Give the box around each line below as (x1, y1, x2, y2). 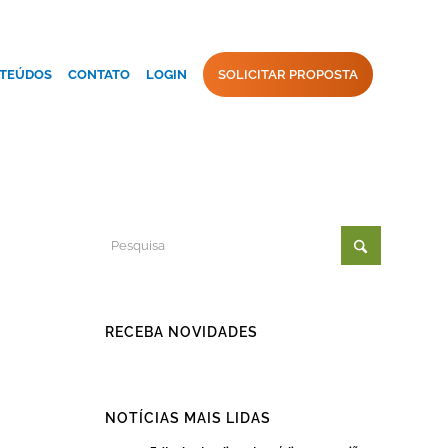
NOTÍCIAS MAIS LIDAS (105, 410, 272, 427)
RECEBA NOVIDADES (105, 324, 259, 340)
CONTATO (68, 67, 130, 82)
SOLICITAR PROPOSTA (218, 67, 358, 82)
